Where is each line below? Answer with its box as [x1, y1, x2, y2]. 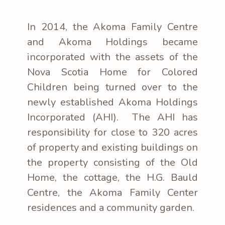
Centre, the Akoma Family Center [27, 185, 198, 199]
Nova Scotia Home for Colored [27, 65, 198, 79]
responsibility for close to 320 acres [27, 125, 198, 139]
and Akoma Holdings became [27, 35, 198, 49]
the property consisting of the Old [27, 155, 198, 169]
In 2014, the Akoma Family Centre [27, 20, 198, 34]
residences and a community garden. [27, 200, 194, 214]
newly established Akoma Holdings [27, 95, 198, 109]
